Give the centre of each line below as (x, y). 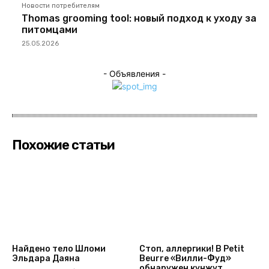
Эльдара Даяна (46, 259)
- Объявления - (134, 73)
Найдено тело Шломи (59, 249)
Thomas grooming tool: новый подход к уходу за (139, 18)
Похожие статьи (63, 145)
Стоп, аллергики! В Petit (192, 249)
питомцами (50, 29)
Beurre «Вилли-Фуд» (185, 259)
